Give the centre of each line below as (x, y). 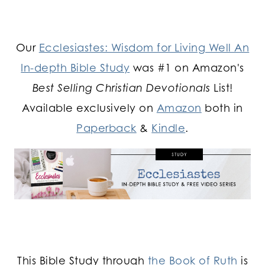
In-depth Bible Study (75, 67)
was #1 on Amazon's (187, 67)
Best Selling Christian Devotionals (121, 87)
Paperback (106, 127)
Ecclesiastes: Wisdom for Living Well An (144, 47)
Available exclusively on (89, 107)
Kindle (169, 127)
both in (222, 107)
